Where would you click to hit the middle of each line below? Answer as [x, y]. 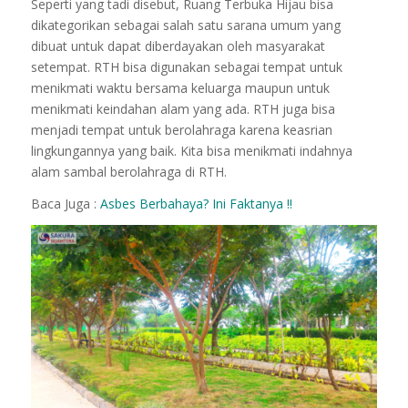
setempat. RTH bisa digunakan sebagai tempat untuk [186, 67]
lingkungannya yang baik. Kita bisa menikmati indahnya [191, 151]
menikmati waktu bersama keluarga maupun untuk [180, 88]
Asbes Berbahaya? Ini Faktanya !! [194, 203]
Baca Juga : [63, 203]
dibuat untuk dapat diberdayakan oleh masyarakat [178, 46]
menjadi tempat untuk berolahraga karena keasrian [181, 130]
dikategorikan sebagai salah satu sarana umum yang [185, 25]
